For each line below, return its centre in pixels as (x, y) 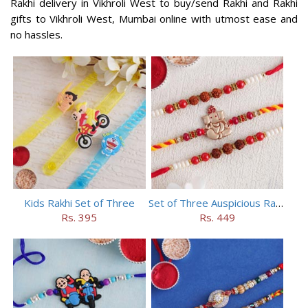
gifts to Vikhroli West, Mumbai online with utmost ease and (154, 19)
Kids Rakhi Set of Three (79, 202)
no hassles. (36, 34)
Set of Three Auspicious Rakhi (279, 202)
